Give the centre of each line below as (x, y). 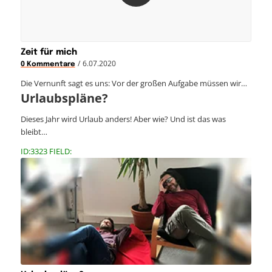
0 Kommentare (48, 65)
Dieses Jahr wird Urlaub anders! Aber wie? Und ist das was (123, 119)
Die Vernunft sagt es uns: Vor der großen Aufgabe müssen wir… (134, 83)
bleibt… (34, 132)
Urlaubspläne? (64, 98)
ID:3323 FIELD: (46, 151)
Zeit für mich (49, 53)
